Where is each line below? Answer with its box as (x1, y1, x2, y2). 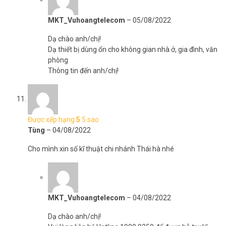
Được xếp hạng (28, 116, 76, 124)
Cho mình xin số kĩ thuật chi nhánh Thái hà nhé (28, 145, 174, 153)
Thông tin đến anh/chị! (48, 67, 119, 75)
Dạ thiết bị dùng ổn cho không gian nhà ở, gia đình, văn (48, 45, 217, 53)
